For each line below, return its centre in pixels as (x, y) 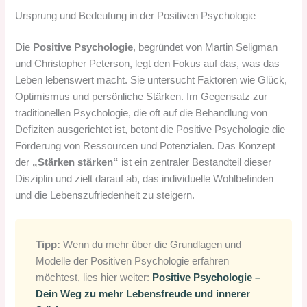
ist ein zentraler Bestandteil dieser (195, 162)
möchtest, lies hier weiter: (94, 278)
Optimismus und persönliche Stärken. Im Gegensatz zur (142, 96)
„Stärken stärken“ (76, 162)
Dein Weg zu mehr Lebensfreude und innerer (143, 294)
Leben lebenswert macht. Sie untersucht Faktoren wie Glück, (151, 80)
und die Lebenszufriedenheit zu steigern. (105, 195)
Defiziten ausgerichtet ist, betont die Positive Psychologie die (150, 129)
